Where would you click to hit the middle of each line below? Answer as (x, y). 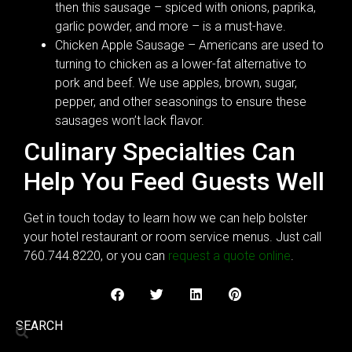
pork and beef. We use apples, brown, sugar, (176, 82)
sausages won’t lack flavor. (130, 120)
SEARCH (39, 326)
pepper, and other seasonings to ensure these (181, 101)
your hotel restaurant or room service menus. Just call (172, 236)
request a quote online (229, 255)
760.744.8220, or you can (96, 255)
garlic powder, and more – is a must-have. (170, 26)
